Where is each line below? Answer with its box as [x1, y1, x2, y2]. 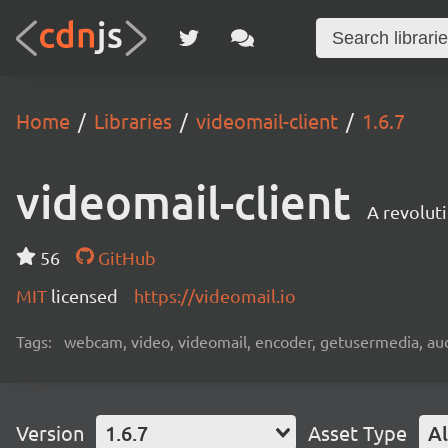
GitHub [93, 247, 156, 268]
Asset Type [308, 420, 407, 445]
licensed [51, 285, 118, 306]
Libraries [94, 108, 172, 133]
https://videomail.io [134, 285, 296, 306]
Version [16, 420, 84, 445]
